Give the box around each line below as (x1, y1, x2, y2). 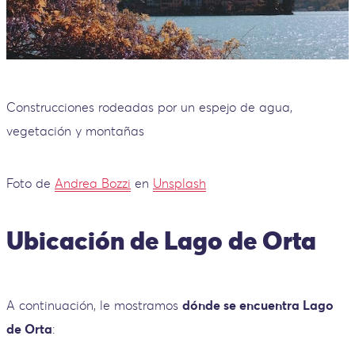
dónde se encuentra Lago (182, 297, 334, 314)
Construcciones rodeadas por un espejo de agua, (6, 98, 292, 115)
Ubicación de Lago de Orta (6, 223, 322, 257)
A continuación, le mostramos (6, 297, 182, 314)
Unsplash (153, 174, 206, 191)
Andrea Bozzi (55, 174, 131, 191)
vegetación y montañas (6, 122, 144, 139)
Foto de (6, 174, 55, 191)
